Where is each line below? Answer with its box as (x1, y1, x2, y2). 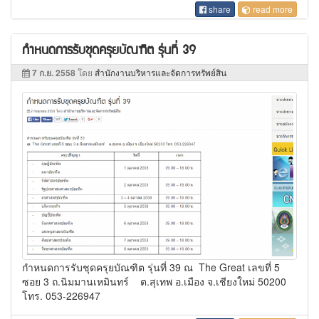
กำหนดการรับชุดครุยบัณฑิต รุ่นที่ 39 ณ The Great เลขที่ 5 (22, 260, 280, 275)
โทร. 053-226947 (22, 288, 100, 303)
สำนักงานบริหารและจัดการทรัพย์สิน (95, 66, 226, 78)
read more (251, 2, 293, 15)
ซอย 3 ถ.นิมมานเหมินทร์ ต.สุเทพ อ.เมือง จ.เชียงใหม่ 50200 (22, 274, 286, 289)
